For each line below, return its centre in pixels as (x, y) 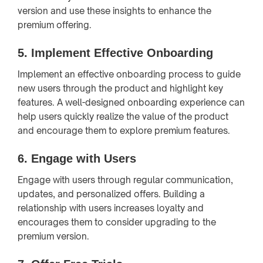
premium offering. (55, 25)
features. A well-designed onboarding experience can (131, 102)
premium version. (53, 236)
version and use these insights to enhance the (114, 11)
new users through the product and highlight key (120, 88)
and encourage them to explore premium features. (124, 130)
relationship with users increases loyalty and (111, 208)
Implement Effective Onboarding (122, 53)
